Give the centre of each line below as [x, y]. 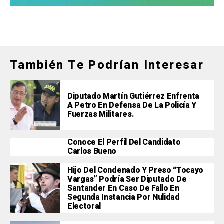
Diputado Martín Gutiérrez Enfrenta [134, 97]
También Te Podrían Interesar [107, 65]
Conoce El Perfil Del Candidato [124, 143]
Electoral [84, 207]
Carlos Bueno [92, 152]
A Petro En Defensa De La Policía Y [132, 106]
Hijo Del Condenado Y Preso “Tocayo [136, 171]
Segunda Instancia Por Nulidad [124, 198]
